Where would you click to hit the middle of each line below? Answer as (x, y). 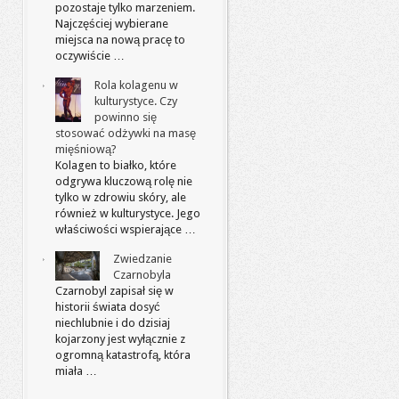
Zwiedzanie (142, 259)
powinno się (126, 117)
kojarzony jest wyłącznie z (120, 339)
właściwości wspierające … (126, 229)
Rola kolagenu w (136, 85)
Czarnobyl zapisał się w (114, 291)
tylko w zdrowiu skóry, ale (121, 197)
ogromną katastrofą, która (123, 355)
